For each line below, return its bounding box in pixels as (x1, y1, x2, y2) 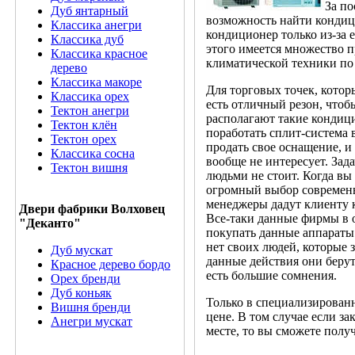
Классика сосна (51, 147, 135, 160)
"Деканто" (19, 216, 81, 230)
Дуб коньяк (51, 286, 112, 300)
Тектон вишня (51, 161, 128, 174)
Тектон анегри (51, 104, 129, 117)
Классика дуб (51, 32, 124, 46)
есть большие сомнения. (206, 269, 337, 283)
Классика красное (51, 47, 147, 60)
